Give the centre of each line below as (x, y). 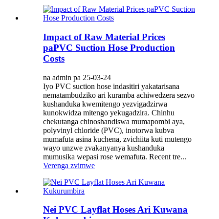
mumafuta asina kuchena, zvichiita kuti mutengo (117, 139)
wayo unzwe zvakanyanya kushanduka (104, 148)
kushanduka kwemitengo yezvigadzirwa (105, 104)
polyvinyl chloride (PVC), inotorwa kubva (109, 130)
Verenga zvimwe (69, 165)
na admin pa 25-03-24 (77, 77)
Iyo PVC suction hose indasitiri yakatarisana (111, 86)
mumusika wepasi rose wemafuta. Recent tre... (115, 156)
